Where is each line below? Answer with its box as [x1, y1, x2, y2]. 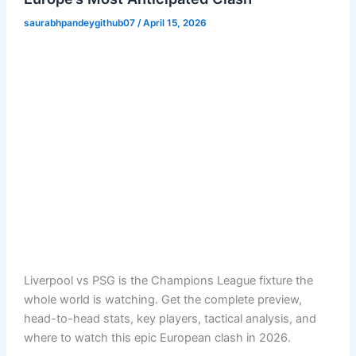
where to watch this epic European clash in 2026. [23, 331, 291, 346]
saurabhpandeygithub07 [23, 17, 137, 29]
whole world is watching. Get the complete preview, [23, 292, 302, 308]
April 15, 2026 [142, 17, 207, 29]
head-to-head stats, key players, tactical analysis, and [23, 311, 316, 327]
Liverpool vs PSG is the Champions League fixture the [23, 273, 313, 288]
